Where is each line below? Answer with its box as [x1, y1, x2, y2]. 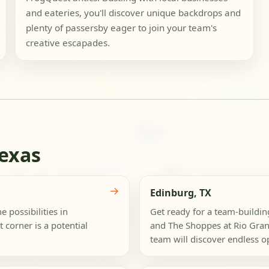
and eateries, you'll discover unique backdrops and [25, 7, 241, 19]
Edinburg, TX [150, 186, 211, 199]
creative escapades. [25, 37, 110, 49]
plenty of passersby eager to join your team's [25, 22, 217, 34]
